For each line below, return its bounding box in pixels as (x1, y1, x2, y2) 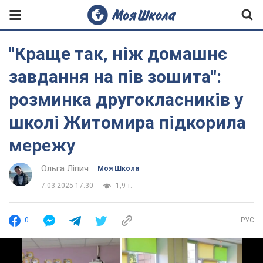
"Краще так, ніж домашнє (9, 43, 227, 64)
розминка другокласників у (9, 89, 243, 110)
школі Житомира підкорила (9, 112, 246, 133)
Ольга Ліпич (41, 163, 89, 174)
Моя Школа (97, 164, 139, 173)
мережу (9, 135, 75, 156)
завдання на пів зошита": (9, 66, 221, 87)
